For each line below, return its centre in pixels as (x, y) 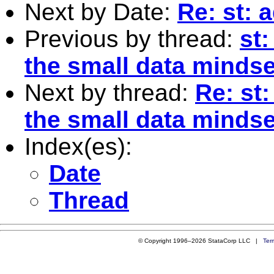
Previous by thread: (132, 39)
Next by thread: (110, 92)
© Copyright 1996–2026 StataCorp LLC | (200, 240)
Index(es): (78, 146)
